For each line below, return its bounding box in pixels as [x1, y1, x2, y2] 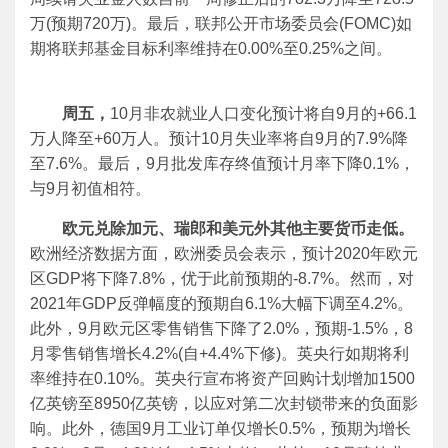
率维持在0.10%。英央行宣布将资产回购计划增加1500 [30, 370, 415, 387]
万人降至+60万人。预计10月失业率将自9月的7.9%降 [30, 130, 408, 147]
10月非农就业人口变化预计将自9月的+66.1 [110, 105, 418, 122]
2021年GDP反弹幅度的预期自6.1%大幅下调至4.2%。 [30, 295, 413, 312]
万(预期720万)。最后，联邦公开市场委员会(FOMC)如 [30, 15, 412, 32]
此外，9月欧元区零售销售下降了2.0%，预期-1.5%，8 [30, 320, 413, 337]
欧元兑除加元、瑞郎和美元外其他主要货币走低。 [62, 220, 415, 237]
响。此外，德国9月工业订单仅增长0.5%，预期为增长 [30, 420, 411, 437]
